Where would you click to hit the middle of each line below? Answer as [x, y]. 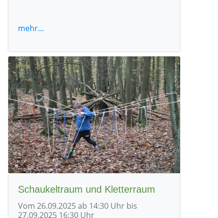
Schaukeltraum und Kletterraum [87, 189]
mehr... [31, 28]
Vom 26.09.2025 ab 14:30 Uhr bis [78, 206]
